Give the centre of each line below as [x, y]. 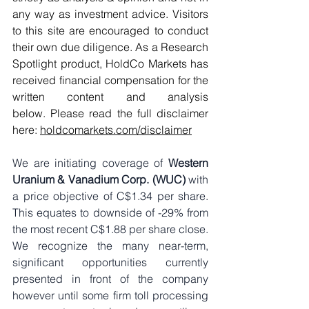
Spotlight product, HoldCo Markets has [110, 63]
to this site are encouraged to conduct [110, 30]
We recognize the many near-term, [110, 246]
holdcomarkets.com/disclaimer [116, 130]
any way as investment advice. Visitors [110, 14]
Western [188, 163]
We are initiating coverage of [90, 163]
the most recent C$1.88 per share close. [110, 229]
